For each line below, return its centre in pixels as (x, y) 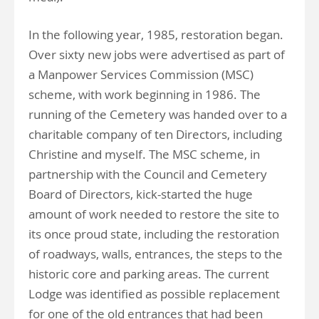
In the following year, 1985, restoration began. (156, 35)
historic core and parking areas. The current (149, 274)
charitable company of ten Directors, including (155, 134)
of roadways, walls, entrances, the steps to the (156, 254)
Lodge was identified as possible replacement (154, 294)
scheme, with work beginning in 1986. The (145, 94)
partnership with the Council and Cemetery (148, 174)
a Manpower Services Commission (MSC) (141, 74)
